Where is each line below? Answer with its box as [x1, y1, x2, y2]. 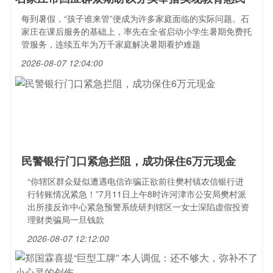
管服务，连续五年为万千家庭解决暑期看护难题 [21, 38, 200, 50]
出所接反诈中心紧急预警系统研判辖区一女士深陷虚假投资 [27, 200, 249, 213]
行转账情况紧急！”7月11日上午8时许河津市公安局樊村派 [27, 188, 246, 200]
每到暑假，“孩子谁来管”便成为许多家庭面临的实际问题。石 [21, 12, 249, 24]
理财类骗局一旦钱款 [27, 213, 104, 225]
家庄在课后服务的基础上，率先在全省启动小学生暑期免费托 [21, 25, 252, 37]
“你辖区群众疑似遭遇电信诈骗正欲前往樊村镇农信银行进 [27, 175, 244, 187]
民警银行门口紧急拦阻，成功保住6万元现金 [21, 153, 236, 169]
